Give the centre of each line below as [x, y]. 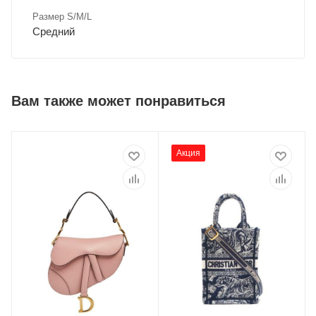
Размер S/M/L [62, 17]
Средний [54, 32]
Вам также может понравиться [119, 101]
